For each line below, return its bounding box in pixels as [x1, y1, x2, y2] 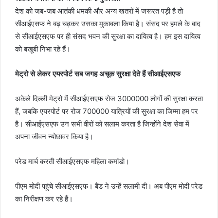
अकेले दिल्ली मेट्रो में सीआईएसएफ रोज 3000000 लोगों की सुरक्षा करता [15, 94, 203, 103]
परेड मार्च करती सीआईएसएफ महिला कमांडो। [15, 157, 129, 166]
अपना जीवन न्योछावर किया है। [15, 132, 93, 141]
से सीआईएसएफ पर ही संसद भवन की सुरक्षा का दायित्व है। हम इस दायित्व [15, 32, 200, 41]
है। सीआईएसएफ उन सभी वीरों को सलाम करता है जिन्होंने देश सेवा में [15, 119, 189, 128]
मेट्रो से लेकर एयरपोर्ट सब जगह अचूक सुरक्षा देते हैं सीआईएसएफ [15, 69, 181, 78]
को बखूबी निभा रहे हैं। [15, 44, 71, 54]
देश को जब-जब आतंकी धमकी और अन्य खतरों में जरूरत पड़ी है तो [15, 6, 183, 16]
